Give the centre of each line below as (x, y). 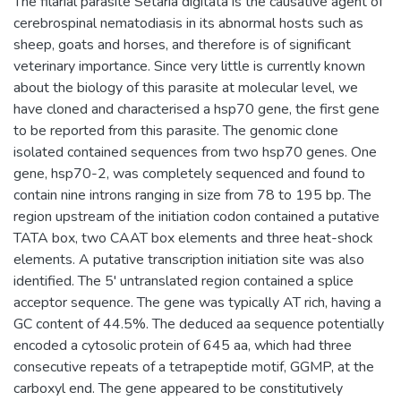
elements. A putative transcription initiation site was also (189, 259)
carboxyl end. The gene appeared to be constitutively (178, 388)
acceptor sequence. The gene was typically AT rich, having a (197, 302)
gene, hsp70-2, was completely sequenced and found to (189, 173)
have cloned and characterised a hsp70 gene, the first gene (196, 109)
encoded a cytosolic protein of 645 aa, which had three (183, 345)
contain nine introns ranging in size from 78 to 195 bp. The (192, 195)
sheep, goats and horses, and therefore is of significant (182, 44)
